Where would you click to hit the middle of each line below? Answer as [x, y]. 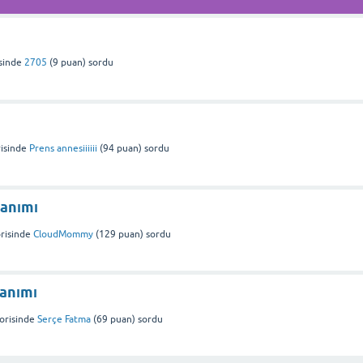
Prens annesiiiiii [63, 148]
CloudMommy [63, 234]
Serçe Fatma [64, 319]
